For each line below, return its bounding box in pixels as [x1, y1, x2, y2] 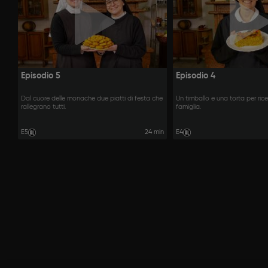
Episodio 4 [175, 71, 215, 80]
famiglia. [175, 103, 202, 111]
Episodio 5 [21, 71, 60, 80]
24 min [144, 129, 164, 136]
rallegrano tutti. [21, 103, 66, 111]
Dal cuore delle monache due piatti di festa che [21, 95, 163, 102]
